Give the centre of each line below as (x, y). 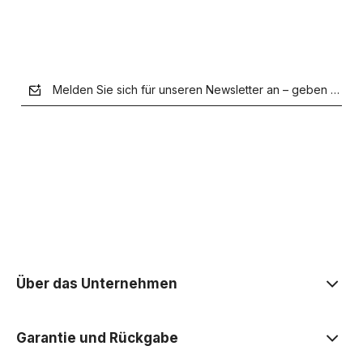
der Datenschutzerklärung (184, 238)
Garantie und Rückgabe (97, 337)
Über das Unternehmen (97, 283)
